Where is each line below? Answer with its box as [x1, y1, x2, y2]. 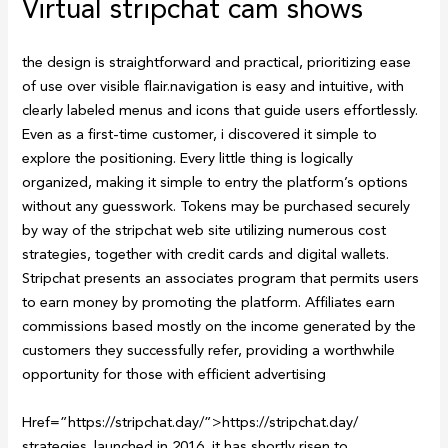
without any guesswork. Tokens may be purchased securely [22, 197, 411, 216]
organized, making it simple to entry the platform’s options [22, 173, 409, 192]
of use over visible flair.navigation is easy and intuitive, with [22, 77, 405, 96]
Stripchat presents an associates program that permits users [22, 269, 420, 288]
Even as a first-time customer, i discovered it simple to [22, 125, 378, 144]
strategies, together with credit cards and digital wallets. [22, 245, 390, 264]
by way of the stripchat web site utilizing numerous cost [22, 221, 387, 240]
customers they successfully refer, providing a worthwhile [22, 341, 396, 360]
